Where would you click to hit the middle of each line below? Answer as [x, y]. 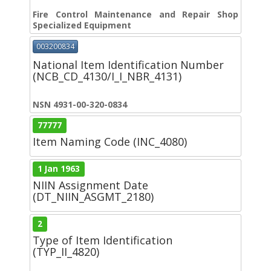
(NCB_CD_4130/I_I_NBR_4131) [107, 76]
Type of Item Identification [103, 240]
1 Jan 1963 [59, 168]
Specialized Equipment [82, 25]
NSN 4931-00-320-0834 [80, 104]
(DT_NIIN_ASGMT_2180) [93, 196]
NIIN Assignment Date [90, 185]
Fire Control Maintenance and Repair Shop [135, 15]
